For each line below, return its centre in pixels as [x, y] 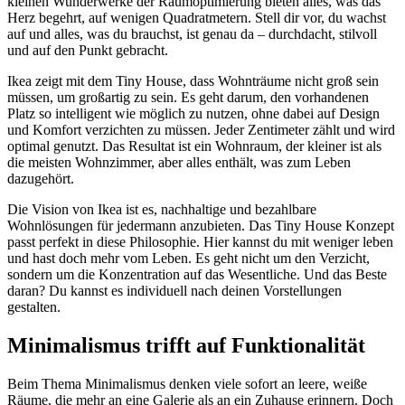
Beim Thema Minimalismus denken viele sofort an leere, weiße [187, 383]
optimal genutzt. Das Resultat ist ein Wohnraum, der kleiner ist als [194, 146]
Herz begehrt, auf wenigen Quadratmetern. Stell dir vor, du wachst [197, 17]
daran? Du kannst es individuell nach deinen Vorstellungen [174, 290]
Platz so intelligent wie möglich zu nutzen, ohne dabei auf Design [193, 113]
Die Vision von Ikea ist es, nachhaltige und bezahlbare [162, 209]
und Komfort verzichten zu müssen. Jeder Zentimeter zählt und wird [201, 129]
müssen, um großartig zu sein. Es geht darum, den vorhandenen [188, 97]
